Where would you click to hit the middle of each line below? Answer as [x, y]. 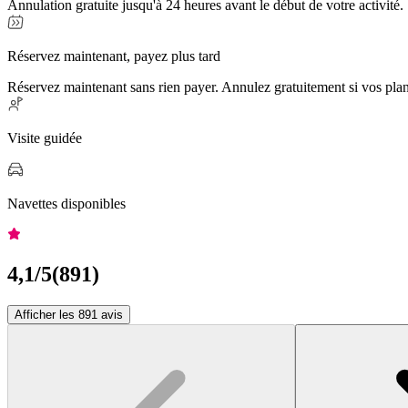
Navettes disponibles [66, 204]
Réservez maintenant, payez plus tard [114, 56]
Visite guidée [45, 138]
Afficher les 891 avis [69, 315]
